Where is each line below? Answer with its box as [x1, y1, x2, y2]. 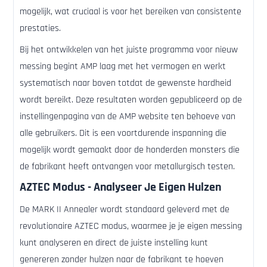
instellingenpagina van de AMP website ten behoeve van [20, 110, 235, 123]
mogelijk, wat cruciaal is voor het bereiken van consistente [20, 5, 241, 18]
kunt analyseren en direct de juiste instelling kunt [20, 237, 208, 250]
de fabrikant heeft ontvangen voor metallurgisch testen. [20, 160, 235, 173]
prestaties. [20, 22, 61, 35]
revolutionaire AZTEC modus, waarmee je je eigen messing [20, 220, 242, 233]
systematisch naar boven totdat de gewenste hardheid [20, 77, 231, 90]
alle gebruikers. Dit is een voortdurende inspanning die [20, 127, 226, 140]
